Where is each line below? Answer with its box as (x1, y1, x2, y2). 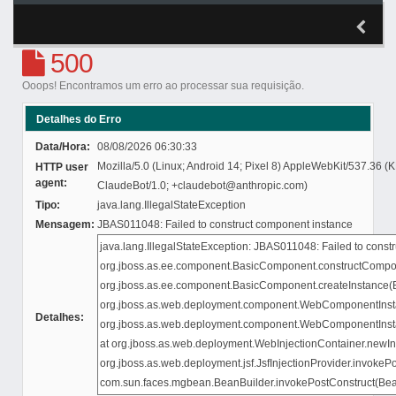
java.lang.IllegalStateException (97, 198, 247, 211)
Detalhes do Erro (36, 113, 122, 126)
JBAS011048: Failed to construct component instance (97, 217, 354, 231)
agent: (35, 176, 68, 189)
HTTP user (35, 160, 89, 173)
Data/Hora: (35, 140, 91, 153)
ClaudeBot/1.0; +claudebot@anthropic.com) (97, 179, 308, 192)
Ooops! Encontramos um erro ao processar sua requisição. (22, 80, 304, 92)
